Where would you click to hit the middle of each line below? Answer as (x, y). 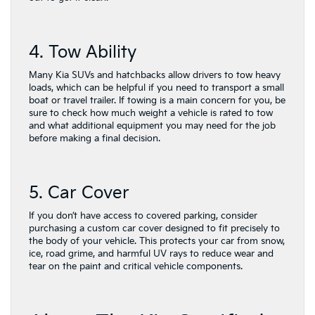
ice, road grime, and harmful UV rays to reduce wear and (151, 253)
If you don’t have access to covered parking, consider (143, 216)
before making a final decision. (97, 138)
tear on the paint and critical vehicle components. (136, 266)
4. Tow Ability (85, 52)
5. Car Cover (84, 193)
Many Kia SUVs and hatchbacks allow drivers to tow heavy (155, 75)
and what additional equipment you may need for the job (152, 126)
